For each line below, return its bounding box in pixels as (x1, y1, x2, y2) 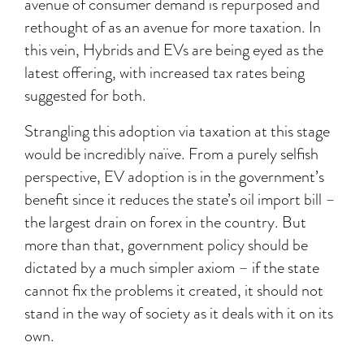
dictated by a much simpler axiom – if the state (24, 256, 319, 279)
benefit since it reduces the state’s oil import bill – (24, 188, 336, 211)
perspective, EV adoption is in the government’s (24, 165, 324, 188)
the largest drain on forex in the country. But (24, 210, 306, 234)
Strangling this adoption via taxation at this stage (24, 119, 330, 143)
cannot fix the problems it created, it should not (24, 279, 323, 302)
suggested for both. (24, 84, 146, 107)
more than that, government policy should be (24, 233, 308, 257)
